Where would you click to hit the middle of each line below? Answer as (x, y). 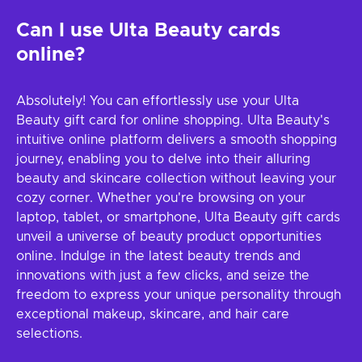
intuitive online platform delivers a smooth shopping (177, 140)
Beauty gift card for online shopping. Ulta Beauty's (173, 120)
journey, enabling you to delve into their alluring (163, 159)
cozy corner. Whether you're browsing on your (161, 198)
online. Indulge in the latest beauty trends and (158, 256)
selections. (49, 334)
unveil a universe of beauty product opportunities (169, 237)
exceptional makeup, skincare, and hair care (153, 314)
